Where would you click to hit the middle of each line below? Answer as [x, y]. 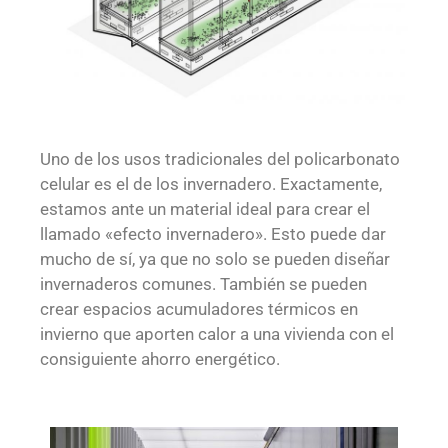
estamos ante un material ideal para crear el [205, 208]
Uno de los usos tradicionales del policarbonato [220, 158]
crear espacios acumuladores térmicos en [199, 308]
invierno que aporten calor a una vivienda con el [217, 333]
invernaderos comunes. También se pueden [203, 283]
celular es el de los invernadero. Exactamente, [211, 183]
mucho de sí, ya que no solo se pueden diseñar [215, 258]
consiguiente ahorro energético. [160, 358]
